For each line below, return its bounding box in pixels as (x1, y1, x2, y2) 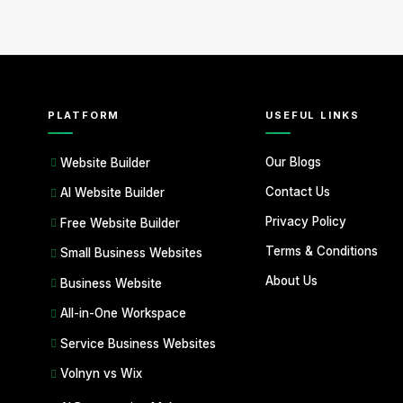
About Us (265, 273, 318, 288)
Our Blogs (265, 155, 322, 169)
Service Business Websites (59, 336, 216, 351)
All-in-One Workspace (59, 306, 186, 320)
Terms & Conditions (265, 244, 379, 258)
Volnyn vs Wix (59, 366, 142, 381)
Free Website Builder (59, 215, 180, 230)
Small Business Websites (59, 246, 202, 260)
